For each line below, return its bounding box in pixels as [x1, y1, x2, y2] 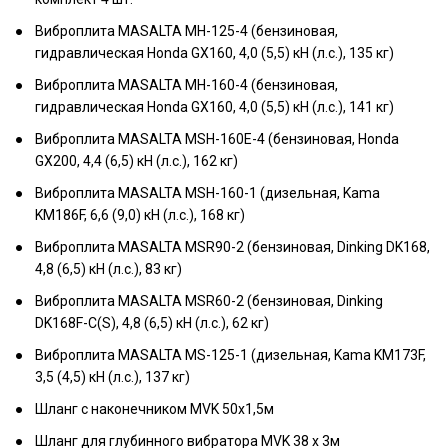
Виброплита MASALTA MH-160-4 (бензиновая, [35, 77, 338, 93]
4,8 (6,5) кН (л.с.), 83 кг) [35, 261, 182, 277]
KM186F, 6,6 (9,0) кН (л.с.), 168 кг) [35, 207, 245, 223]
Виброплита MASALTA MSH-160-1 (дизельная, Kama [35, 185, 380, 201]
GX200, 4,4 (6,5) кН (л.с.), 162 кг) [35, 153, 238, 169]
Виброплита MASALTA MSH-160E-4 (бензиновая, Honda [35, 131, 399, 147]
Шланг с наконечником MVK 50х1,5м [35, 401, 274, 417]
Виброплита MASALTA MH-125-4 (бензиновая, [35, 23, 338, 39]
